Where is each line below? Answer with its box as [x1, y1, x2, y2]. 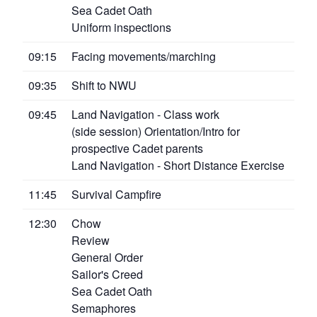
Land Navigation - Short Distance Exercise [71, 156, 284, 173]
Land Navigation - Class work [71, 105, 219, 122]
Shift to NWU [71, 76, 137, 93]
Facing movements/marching [71, 47, 216, 64]
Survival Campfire [71, 185, 161, 202]
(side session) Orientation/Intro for [71, 122, 240, 139]
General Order [71, 248, 143, 265]
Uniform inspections [71, 18, 171, 35]
